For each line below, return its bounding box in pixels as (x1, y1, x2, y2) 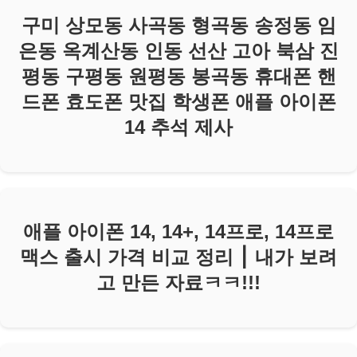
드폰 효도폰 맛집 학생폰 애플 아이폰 (21, 90, 336, 112)
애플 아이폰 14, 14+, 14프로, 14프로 (23, 221, 334, 243)
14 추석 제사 (124, 116, 233, 138)
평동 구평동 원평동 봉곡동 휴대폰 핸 (21, 65, 336, 87)
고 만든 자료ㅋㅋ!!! (96, 272, 261, 294)
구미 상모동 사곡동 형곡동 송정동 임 (21, 14, 336, 36)
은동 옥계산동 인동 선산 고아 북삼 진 (18, 39, 339, 61)
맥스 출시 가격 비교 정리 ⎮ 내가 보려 (20, 246, 337, 269)
